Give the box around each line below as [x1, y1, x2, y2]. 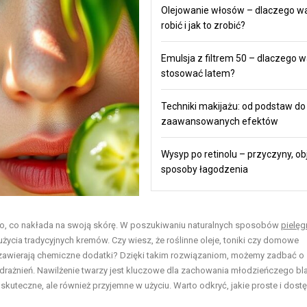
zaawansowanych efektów [160, 116, 278, 127]
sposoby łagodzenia [160, 164, 248, 175]
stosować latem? [160, 68, 235, 79]
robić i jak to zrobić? [160, 20, 245, 31]
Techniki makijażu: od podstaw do [160, 101, 306, 112]
